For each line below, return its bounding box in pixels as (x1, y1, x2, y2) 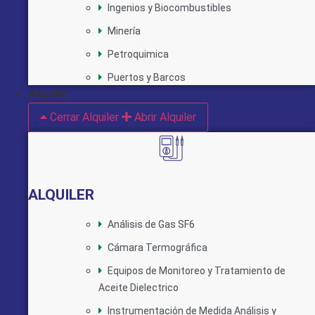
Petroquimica (108, 48, 169, 60)
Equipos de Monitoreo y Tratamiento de (108, 264, 285, 276)
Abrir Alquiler (134, 110, 196, 124)
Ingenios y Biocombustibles (108, 1, 231, 13)
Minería (108, 25, 141, 37)
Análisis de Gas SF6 (108, 218, 195, 230)
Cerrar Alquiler (50, 110, 119, 124)
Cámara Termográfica (108, 241, 207, 253)
